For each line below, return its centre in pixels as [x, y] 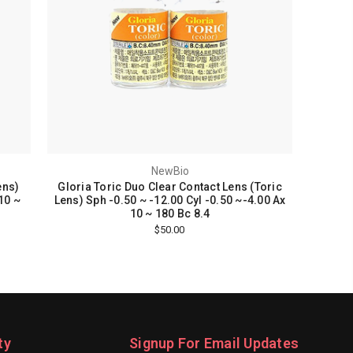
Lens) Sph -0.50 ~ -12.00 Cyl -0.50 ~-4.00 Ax [170, 201]
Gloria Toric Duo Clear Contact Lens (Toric [170, 187]
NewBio [170, 171]
